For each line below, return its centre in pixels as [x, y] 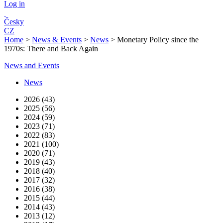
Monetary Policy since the [158, 40]
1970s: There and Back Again [51, 49]
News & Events [57, 40]
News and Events [32, 65]
